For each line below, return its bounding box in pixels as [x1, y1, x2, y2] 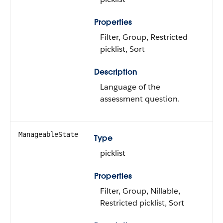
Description [94, 67, 137, 77]
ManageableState [18, 130, 78, 138]
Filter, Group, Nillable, [100, 186, 180, 196]
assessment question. [100, 94, 180, 104]
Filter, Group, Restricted [100, 32, 188, 42]
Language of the [100, 82, 160, 92]
